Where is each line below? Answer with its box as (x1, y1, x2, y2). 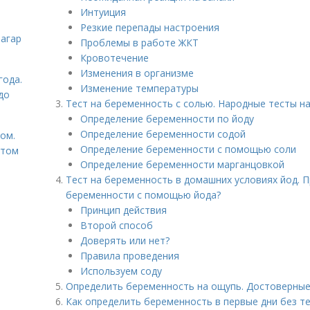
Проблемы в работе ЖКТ (80, 36, 199, 49)
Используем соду (80, 264, 162, 277)
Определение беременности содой (80, 127, 246, 140)
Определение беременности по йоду (80, 112, 254, 125)
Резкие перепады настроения (80, 21, 219, 34)
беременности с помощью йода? (66, 188, 221, 201)
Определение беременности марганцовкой (80, 158, 284, 171)
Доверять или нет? (80, 234, 170, 247)
